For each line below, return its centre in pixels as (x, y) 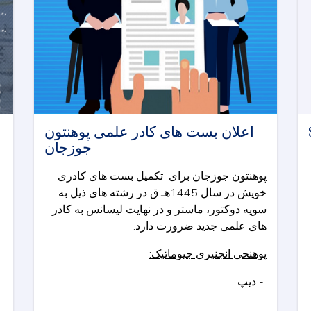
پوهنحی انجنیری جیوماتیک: (208, 254)
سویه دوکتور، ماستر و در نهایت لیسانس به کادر (159, 209)
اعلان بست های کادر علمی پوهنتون (149, 132)
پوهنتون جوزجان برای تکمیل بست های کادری (162, 176)
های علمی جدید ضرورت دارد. (200, 226)
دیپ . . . (241, 281)
